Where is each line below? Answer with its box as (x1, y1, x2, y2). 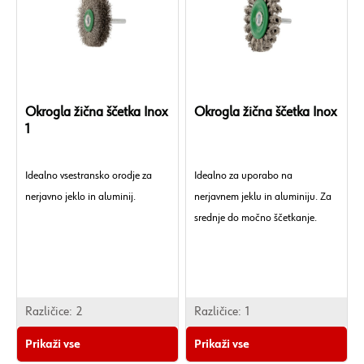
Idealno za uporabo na (194, 170, 293, 181)
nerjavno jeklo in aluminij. (25, 191, 136, 202)
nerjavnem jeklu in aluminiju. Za (194, 191, 332, 202)
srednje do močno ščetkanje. (194, 212, 318, 223)
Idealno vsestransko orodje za (25, 170, 152, 181)
